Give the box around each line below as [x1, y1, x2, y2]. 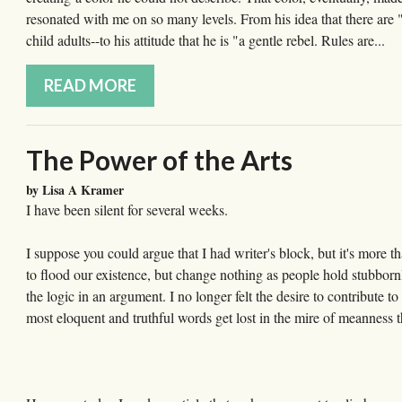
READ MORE [44, 75, 136, 96]
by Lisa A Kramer [26, 180, 124, 200]
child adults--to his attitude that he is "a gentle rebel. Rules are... [26, 31, 385, 50]
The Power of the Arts [26, 144, 293, 177]
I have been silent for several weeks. [26, 200, 228, 220]
